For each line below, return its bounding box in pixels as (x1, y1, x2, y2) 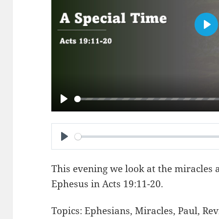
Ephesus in (51, 177, 103, 191)
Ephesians (85, 204, 131, 218)
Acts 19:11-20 (102, 177, 161, 191)
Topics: (51, 204, 83, 218)
